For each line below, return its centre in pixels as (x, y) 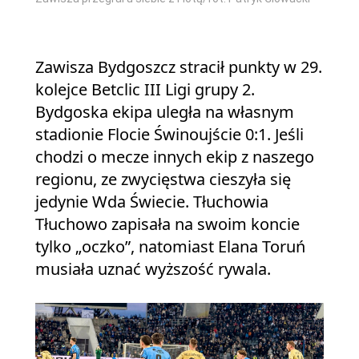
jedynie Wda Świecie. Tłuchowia (152, 202)
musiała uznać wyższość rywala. (153, 269)
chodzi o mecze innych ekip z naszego (175, 157)
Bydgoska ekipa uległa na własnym (165, 112)
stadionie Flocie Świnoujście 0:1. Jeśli (169, 134)
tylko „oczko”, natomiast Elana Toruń (170, 246)
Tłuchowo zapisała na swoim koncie (167, 224)
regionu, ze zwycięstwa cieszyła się (163, 179)
